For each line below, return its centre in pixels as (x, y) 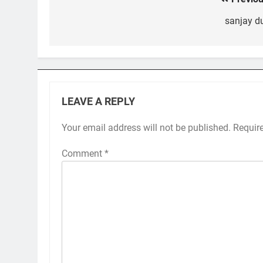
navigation (93, 23)
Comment (83, 153)
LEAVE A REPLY (98, 101)
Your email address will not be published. (146, 127)
